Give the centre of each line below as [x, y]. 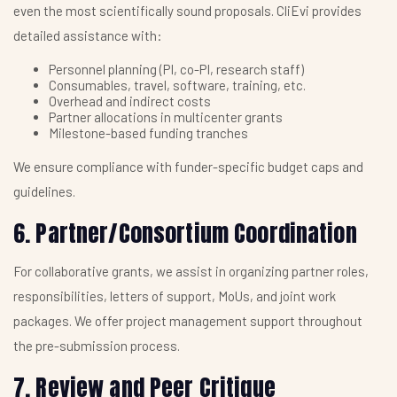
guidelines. [44, 192]
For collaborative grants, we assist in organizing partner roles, [191, 271]
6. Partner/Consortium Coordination [185, 234]
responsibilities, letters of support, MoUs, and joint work [175, 296]
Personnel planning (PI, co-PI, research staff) [176, 70]
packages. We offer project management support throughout [188, 320]
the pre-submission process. [97, 345]
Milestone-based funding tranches [148, 133]
